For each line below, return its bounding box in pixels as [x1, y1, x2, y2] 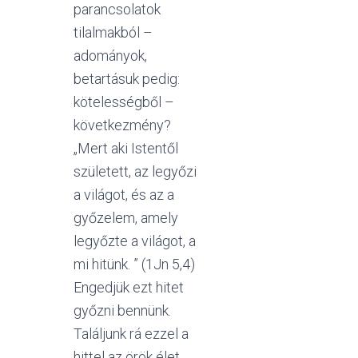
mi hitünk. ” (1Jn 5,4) [74, 256, 195, 272]
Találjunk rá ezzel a [74, 325, 189, 342]
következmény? [74, 117, 171, 133]
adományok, [74, 47, 147, 64]
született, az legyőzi [74, 163, 197, 180]
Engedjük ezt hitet [74, 279, 184, 296]
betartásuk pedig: [74, 70, 180, 87]
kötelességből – [74, 93, 174, 110]
